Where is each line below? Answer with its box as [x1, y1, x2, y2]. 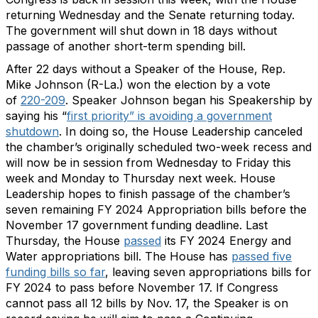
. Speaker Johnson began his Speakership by [65, 93, 312, 107]
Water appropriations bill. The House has [6, 249, 231, 263]
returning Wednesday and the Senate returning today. [6, 8, 295, 22]
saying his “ [6, 109, 67, 123]
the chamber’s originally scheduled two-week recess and [6, 140, 312, 154]
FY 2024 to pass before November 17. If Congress [6, 280, 278, 295]
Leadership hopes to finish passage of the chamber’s [6, 187, 290, 201]
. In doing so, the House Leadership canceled [59, 124, 302, 138]
